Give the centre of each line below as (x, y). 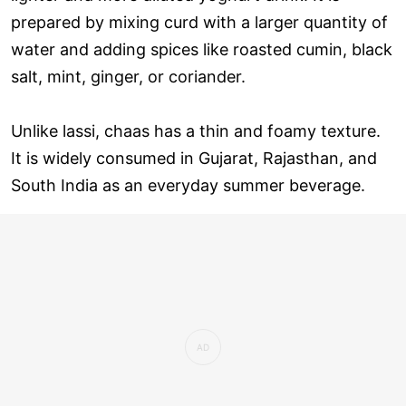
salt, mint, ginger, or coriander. (128, 77)
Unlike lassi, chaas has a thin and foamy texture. (196, 131)
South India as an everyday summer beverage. (188, 186)
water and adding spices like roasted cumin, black (202, 50)
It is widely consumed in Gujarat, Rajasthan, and (194, 159)
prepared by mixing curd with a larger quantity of (199, 23)
